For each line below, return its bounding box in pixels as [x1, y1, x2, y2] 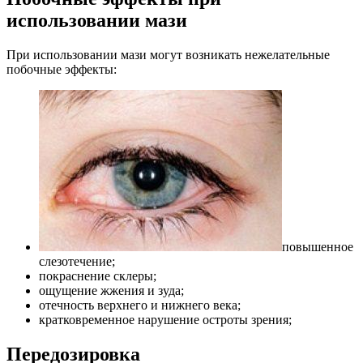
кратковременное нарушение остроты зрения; [39, 313, 292, 327]
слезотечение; [39, 254, 115, 269]
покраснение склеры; [39, 269, 156, 284]
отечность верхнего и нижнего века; [39, 298, 241, 313]
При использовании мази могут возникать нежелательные [6, 48, 330, 62]
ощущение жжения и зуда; [39, 284, 184, 298]
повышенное [282, 240, 353, 254]
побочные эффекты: [6, 62, 117, 77]
